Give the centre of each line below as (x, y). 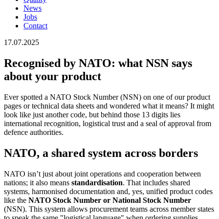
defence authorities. (34, 132)
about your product (53, 77)
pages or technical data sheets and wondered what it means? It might (109, 106)
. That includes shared (156, 183)
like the (15, 200)
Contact (35, 26)
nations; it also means (38, 183)
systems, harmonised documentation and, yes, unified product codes (108, 192)
